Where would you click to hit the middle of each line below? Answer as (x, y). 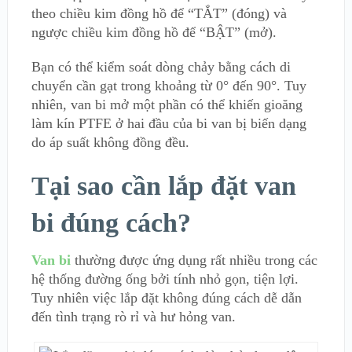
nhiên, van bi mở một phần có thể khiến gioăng (167, 105)
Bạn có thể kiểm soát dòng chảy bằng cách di (161, 67)
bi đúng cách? (111, 223)
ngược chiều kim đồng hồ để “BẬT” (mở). (154, 33)
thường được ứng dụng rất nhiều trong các (194, 260)
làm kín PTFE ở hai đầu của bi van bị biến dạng (169, 124)
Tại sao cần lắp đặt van (163, 186)
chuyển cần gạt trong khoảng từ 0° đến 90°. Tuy (169, 86)
